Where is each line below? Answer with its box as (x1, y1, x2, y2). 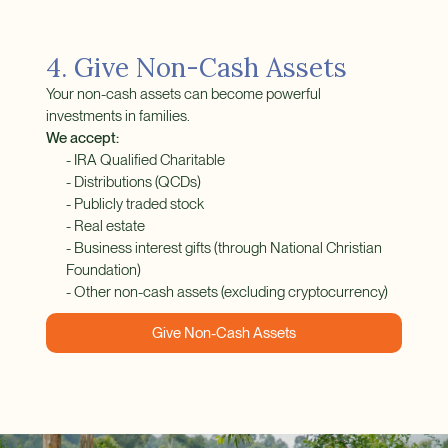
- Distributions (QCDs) (65, 173, 201, 192)
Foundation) (65, 261, 141, 280)
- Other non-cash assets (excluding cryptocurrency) (65, 283, 388, 302)
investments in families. (45, 107, 190, 126)
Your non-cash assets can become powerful (45, 85, 321, 104)
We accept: (45, 129, 119, 148)
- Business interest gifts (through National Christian (65, 239, 382, 258)
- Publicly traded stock (65, 195, 204, 214)
